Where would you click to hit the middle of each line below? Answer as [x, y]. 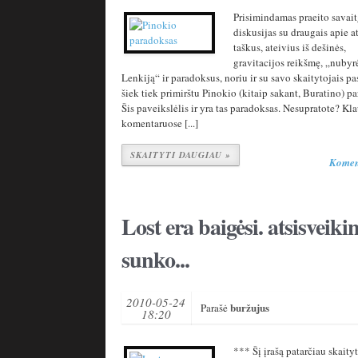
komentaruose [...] [160, 123]
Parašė [215, 308]
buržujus [250, 307]
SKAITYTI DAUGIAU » [181, 155]
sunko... [155, 259]
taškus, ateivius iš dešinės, [290, 47]
